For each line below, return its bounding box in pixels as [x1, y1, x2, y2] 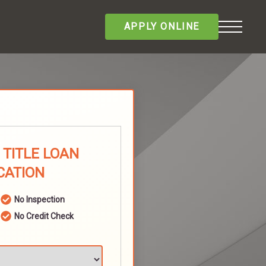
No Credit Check [14, 211, 74, 221]
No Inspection [14, 195, 65, 204]
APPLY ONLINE [123, 21, 199, 32]
